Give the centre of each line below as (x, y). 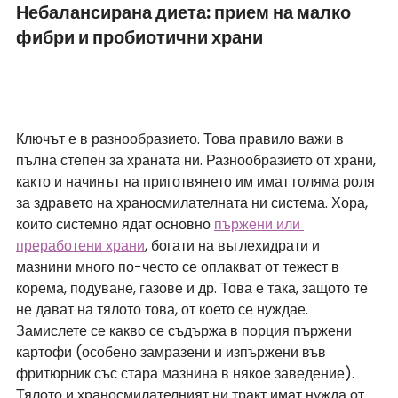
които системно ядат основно (115, 225)
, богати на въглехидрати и (234, 246)
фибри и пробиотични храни (139, 38)
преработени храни (80, 246)
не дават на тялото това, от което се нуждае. (164, 310)
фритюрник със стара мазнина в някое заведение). (187, 374)
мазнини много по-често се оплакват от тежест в (179, 267)
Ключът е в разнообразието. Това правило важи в (182, 139)
